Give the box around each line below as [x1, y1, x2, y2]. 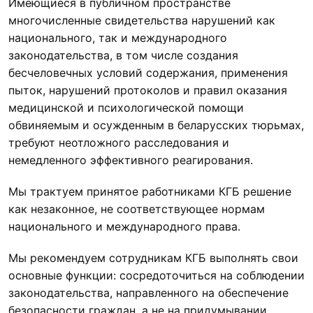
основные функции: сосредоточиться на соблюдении [8, 268, 305, 283]
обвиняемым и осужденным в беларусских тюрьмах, [8, 118, 304, 133]
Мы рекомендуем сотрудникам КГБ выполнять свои [8, 251, 298, 265]
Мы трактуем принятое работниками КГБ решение [8, 184, 291, 199]
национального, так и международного [8, 31, 227, 45]
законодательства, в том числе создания [8, 48, 238, 63]
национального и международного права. [8, 219, 240, 234]
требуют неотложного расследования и [8, 136, 229, 150]
